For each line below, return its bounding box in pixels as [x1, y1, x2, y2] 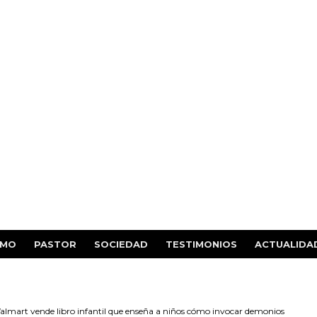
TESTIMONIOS [165, 238, 237, 250]
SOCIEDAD [93, 238, 148, 250]
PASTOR [33, 238, 76, 250]
